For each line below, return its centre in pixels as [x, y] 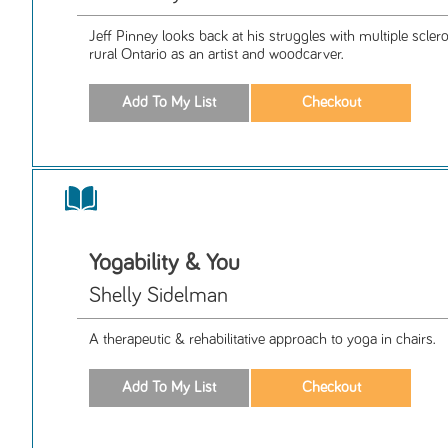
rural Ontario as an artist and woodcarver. [216, 55]
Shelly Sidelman [158, 296]
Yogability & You [164, 263]
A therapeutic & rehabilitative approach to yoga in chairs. [262, 340]
